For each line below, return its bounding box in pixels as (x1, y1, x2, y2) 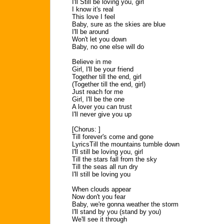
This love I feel (72, 13, 115, 20)
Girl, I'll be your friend (72, 65, 133, 73)
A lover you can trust (72, 103, 132, 110)
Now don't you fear (72, 193, 125, 200)
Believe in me (72, 58, 111, 65)
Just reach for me (72, 88, 123, 95)
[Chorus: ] (72, 125, 100, 133)
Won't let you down (72, 35, 126, 43)
